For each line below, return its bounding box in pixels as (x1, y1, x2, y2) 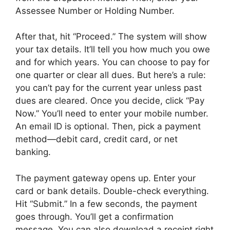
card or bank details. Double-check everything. (15, 185, 209, 196)
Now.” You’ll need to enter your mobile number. (15, 108, 208, 119)
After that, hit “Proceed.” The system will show (15, 31, 207, 42)
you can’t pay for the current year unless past (15, 83, 202, 93)
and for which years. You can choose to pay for (15, 57, 209, 68)
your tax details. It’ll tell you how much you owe (15, 44, 210, 55)
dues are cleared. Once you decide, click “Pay (15, 95, 204, 106)
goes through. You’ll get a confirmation (15, 211, 174, 222)
